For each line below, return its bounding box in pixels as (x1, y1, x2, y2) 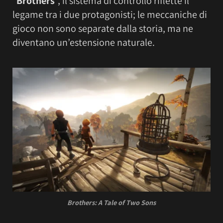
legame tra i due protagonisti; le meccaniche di (12, 7, 207, 21)
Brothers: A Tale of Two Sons (67, 197, 156, 207)
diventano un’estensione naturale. (12, 35, 155, 49)
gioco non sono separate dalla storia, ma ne (12, 21, 193, 35)
